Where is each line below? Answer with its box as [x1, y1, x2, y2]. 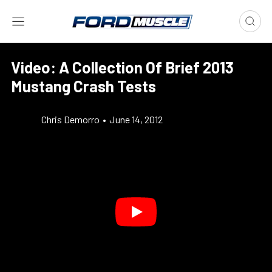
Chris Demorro [41, 114, 100, 125]
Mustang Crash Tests [11, 76, 156, 95]
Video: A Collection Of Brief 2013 [11, 58, 234, 76]
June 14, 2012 [109, 114, 163, 125]
